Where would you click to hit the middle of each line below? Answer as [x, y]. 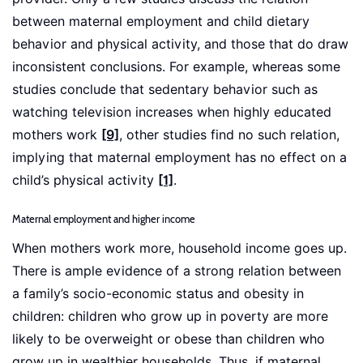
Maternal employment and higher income [104, 219]
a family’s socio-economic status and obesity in [158, 294]
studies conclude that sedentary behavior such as [165, 90]
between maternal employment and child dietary [161, 22]
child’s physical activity [85, 181]
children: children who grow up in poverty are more [170, 317]
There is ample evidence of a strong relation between [177, 271]
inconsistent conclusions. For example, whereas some [176, 67]
